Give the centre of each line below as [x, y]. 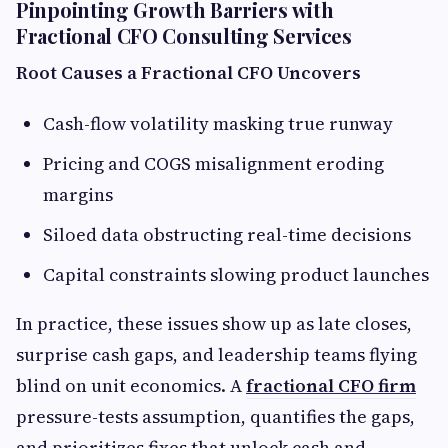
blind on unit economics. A [131, 385]
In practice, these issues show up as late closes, [214, 323]
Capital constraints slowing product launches [236, 274]
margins [78, 194]
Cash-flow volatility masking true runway [218, 123]
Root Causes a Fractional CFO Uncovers [188, 72]
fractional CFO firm [331, 385]
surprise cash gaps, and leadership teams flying [216, 354]
